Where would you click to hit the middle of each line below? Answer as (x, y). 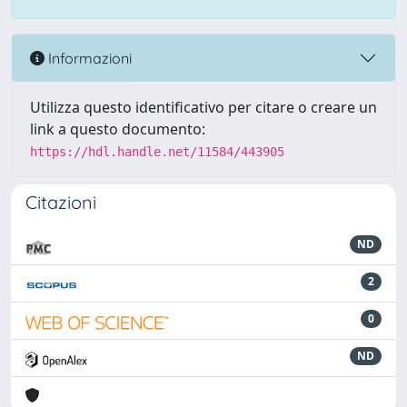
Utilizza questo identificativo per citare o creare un (203, 107)
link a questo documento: (118, 129)
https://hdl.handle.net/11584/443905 (157, 152)
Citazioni (61, 202)
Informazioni (88, 58)
